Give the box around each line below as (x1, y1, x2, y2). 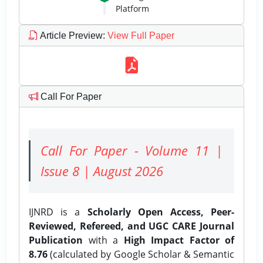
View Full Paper (105, 30, 174, 41)
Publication (29, 233, 83, 247)
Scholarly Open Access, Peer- (87, 205, 234, 218)
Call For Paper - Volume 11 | (41, 141, 222, 159)
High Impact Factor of (123, 233, 234, 247)
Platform (116, 2, 149, 14)
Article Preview (38, 30, 103, 41)
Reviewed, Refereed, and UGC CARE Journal (29, 219, 234, 232)
